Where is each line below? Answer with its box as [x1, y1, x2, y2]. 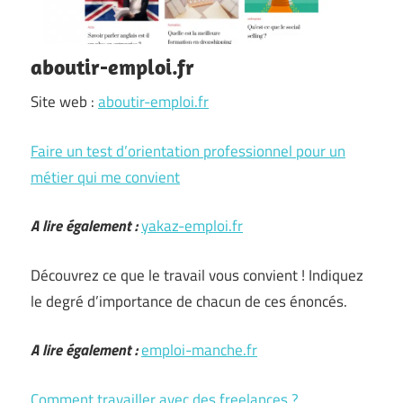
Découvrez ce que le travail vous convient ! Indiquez [31, 263, 363, 287]
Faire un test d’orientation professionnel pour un [31, 139, 345, 163]
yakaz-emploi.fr [141, 214, 243, 237]
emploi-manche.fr [141, 338, 257, 362]
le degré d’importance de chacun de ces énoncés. [31, 289, 347, 313]
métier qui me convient [31, 165, 180, 189]
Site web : [31, 90, 98, 113]
